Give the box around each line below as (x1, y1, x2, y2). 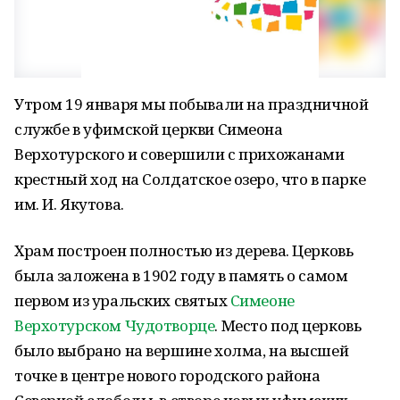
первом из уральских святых (14, 290, 230, 311)
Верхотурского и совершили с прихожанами (14, 144, 345, 164)
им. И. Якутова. (14, 194, 124, 214)
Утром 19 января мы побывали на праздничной (14, 94, 369, 114)
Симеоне (229, 290, 295, 311)
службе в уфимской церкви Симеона (14, 119, 283, 139)
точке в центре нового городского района (14, 365, 321, 386)
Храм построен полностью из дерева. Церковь (14, 240, 354, 261)
